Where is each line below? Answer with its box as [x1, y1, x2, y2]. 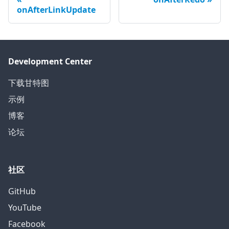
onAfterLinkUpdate [17, 4, 96, 16]
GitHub [8, 186, 36, 197]
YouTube [8, 202, 41, 214]
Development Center [8, 56, 92, 67]
